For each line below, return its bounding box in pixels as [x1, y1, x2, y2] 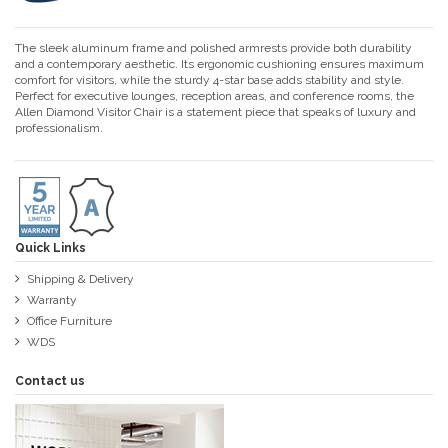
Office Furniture [27, 313, 112, 328]
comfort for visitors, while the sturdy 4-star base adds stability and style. [15, 72, 404, 87]
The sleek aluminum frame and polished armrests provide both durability [15, 40, 412, 55]
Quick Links [15, 240, 86, 255]
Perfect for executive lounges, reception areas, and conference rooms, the [15, 88, 414, 103]
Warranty [27, 293, 77, 308]
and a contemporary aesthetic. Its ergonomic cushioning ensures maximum [15, 56, 424, 71]
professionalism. [15, 120, 103, 135]
